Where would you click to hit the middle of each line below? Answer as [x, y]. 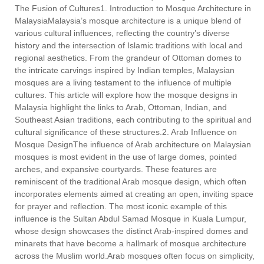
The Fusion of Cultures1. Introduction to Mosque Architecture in [133, 9]
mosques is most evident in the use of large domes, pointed [126, 157]
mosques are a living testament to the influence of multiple [123, 83]
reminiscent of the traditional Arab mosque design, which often [131, 182]
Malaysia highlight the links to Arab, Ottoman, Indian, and [121, 108]
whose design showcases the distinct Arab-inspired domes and [131, 231]
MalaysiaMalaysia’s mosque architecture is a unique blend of [128, 21]
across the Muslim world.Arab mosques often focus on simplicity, [135, 256]
